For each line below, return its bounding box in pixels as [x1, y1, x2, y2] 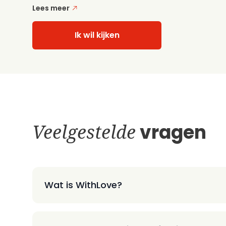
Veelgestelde [32, 120, 136, 144]
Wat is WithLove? [44, 179, 122, 191]
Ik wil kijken [74, 29, 120, 41]
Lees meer [32, 3, 70, 13]
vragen [136, 120, 206, 145]
